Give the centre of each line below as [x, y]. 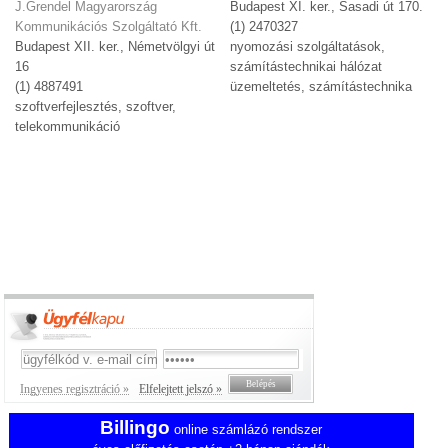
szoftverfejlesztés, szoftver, [96, 107]
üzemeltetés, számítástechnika [321, 87]
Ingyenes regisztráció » [75, 388]
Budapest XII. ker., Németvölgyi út [115, 47]
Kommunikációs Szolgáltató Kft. [109, 27]
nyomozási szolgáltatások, [308, 47]
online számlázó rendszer [246, 429]
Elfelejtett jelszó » [181, 388]
